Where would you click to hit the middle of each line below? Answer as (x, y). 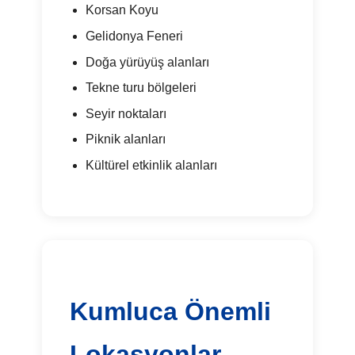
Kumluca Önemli (171, 311)
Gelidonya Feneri (134, 36)
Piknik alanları (125, 139)
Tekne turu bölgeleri (141, 88)
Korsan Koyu (122, 10)
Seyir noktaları (126, 113)
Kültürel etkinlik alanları (151, 165)
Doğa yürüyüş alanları (147, 62)
